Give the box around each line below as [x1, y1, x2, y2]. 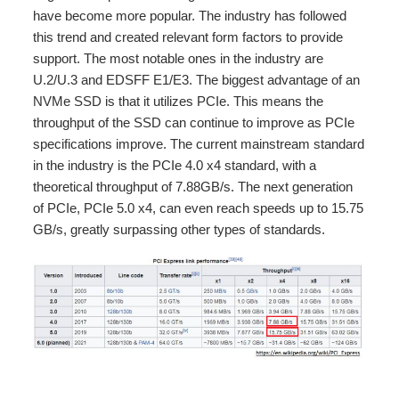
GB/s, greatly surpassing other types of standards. [33, 221, 326, 237]
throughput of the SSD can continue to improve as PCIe [33, 114, 355, 130]
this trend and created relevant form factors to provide [33, 28, 344, 45]
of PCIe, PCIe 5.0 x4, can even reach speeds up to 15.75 [33, 199, 364, 216]
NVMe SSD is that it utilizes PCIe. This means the [33, 93, 324, 109]
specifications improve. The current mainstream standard [33, 135, 365, 151]
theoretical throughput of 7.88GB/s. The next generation [33, 178, 354, 194]
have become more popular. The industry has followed [33, 7, 347, 23]
